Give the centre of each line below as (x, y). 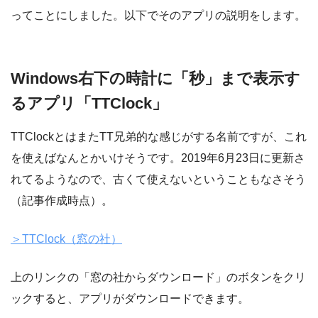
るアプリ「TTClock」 (89, 103)
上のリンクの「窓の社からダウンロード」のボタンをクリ (158, 278)
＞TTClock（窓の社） (66, 239)
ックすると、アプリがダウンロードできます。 (130, 299)
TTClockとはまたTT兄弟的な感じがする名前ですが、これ (159, 137)
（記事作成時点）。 (62, 201)
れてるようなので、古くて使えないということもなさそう (158, 180)
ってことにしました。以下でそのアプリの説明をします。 (158, 15)
